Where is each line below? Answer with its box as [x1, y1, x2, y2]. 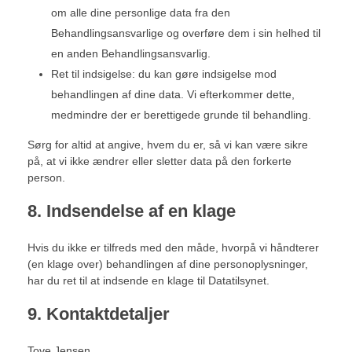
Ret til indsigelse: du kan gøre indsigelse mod [51, 68, 277, 80]
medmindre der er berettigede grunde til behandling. [51, 108, 312, 121]
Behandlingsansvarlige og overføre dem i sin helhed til [51, 27, 321, 39]
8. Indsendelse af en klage [27, 201, 236, 221]
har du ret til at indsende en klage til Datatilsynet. [27, 274, 269, 287]
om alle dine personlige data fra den [51, 6, 231, 19]
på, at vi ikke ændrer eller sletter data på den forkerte [27, 155, 291, 167]
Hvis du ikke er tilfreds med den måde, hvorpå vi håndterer [27, 241, 319, 254]
